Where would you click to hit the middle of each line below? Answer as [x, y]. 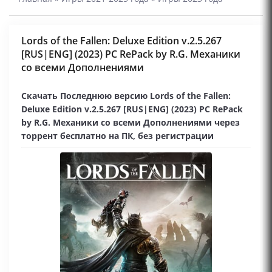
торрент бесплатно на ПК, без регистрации [117, 136]
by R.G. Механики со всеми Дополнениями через [131, 122]
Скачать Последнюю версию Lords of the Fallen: [126, 96]
